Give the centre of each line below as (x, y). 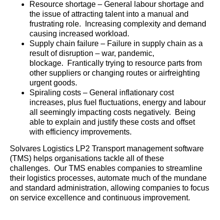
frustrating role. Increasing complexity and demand (118, 24)
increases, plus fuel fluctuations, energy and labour (118, 102)
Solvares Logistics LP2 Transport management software (107, 148)
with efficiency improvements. (81, 132)
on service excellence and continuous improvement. (100, 197)
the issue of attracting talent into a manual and (109, 14)
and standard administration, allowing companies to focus (110, 188)
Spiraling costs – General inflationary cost (102, 92)
